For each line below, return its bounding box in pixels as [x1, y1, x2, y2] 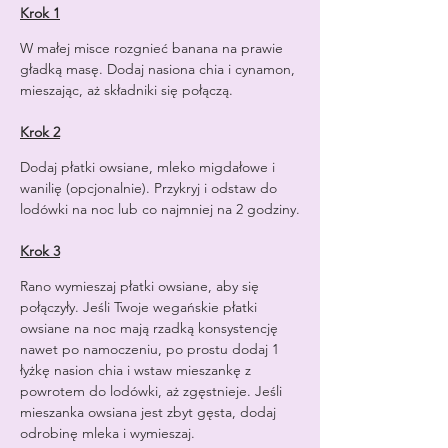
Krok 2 [20, 123, 60, 141]
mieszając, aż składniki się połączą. [20, 81, 233, 99]
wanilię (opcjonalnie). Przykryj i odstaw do [20, 179, 281, 197]
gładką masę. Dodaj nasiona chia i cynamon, [20, 60, 299, 78]
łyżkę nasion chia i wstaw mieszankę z [20, 361, 255, 379]
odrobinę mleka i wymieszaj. [20, 424, 195, 442]
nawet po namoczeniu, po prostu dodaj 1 [20, 340, 283, 358]
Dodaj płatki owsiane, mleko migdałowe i [20, 158, 279, 176]
